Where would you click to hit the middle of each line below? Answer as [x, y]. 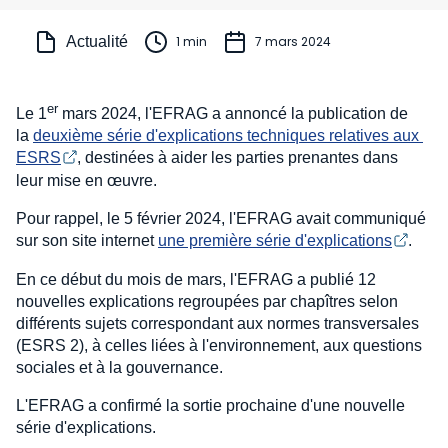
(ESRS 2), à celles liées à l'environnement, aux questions [219, 345]
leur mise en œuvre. [86, 181]
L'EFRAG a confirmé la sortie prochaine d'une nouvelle [210, 405]
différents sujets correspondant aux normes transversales [217, 323]
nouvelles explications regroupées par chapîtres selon [207, 301]
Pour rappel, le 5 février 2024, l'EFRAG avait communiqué [221, 219]
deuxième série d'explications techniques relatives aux [228, 136]
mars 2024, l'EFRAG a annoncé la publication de [233, 114]
